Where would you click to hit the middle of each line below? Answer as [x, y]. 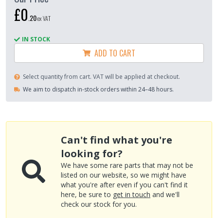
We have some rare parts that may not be [127, 165]
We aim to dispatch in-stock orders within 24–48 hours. [98, 89]
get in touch [132, 194]
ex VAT [44, 18]
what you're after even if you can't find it [124, 184]
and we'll [166, 194]
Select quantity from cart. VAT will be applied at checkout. [101, 76]
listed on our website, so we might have [124, 175]
